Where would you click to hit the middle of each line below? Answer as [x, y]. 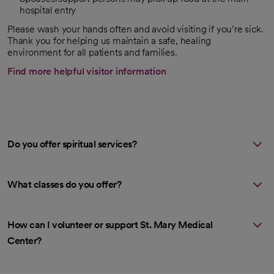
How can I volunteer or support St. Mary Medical [110, 224]
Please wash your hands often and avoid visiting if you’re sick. [135, 29]
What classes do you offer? [64, 184]
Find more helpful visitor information [87, 71]
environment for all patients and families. [92, 52]
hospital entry [48, 10]
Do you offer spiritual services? [72, 144]
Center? [24, 240]
